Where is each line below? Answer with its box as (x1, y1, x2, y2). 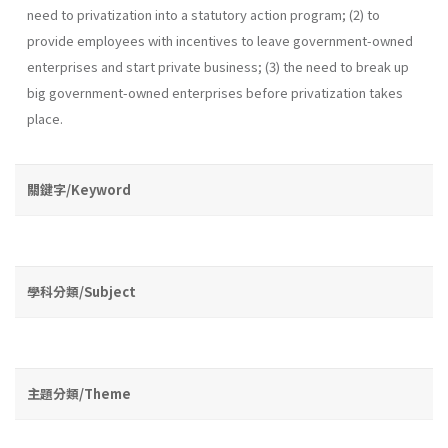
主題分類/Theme (27, 383, 131, 403)
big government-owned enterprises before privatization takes (27, 82, 403, 102)
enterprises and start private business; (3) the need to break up (27, 56, 409, 76)
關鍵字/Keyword (27, 179, 131, 199)
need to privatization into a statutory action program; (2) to (27, 4, 380, 24)
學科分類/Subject (27, 281, 136, 301)
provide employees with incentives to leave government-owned (27, 30, 413, 50)
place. (27, 108, 63, 128)
